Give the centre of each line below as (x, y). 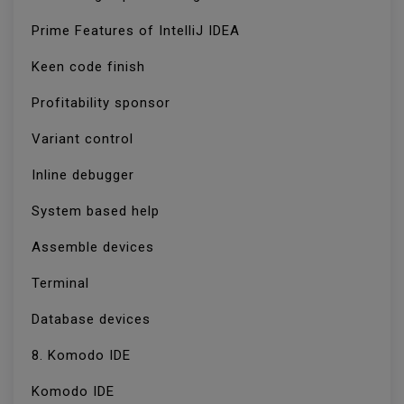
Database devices (93, 320)
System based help (98, 211)
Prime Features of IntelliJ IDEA (138, 31)
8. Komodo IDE (83, 356)
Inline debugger (85, 175)
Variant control (85, 139)
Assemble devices (95, 248)
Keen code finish (91, 67)
